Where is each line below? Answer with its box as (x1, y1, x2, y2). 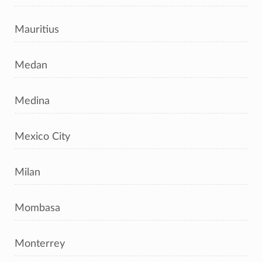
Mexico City (15, 132, 70, 142)
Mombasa (15, 203, 60, 213)
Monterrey (15, 239, 65, 249)
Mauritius (15, 25, 59, 35)
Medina (15, 96, 50, 106)
